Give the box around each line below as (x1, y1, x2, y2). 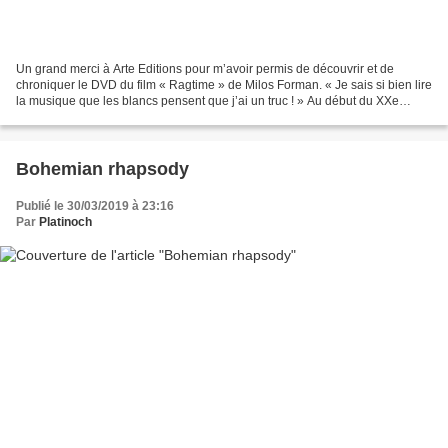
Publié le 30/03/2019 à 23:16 (16, 198, 174, 213)
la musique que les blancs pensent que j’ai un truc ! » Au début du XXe (16, 93, 399, 108)
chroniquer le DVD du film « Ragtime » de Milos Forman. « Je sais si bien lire (16, 77, 432, 92)
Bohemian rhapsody (16, 158, 189, 179)
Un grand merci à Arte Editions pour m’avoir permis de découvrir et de (16, 61, 394, 76)
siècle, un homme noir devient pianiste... (16, 109, 234, 124)
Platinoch (39, 214, 92, 229)
